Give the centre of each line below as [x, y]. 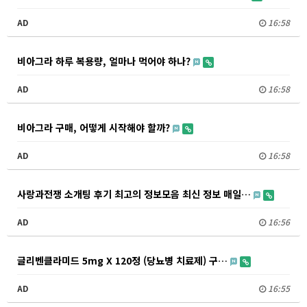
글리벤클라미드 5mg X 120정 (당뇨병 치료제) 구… [124, 260]
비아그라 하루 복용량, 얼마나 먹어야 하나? [105, 61]
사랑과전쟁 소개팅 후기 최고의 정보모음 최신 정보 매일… [135, 194]
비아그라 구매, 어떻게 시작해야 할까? [95, 127]
